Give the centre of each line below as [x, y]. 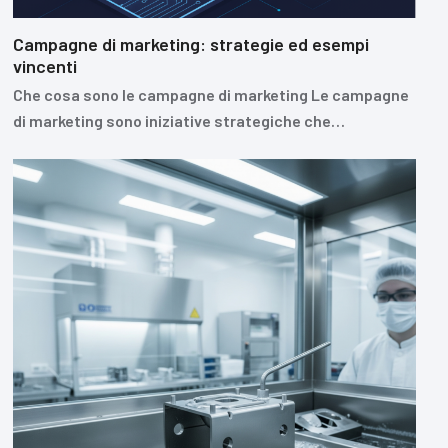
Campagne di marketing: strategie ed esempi [190, 44]
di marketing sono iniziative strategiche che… [178, 121]
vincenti [44, 66]
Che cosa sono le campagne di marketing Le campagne [210, 95]
